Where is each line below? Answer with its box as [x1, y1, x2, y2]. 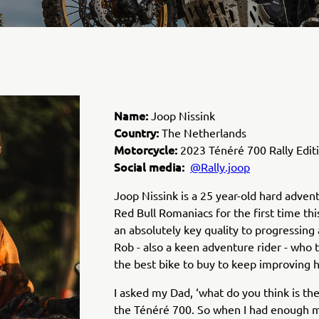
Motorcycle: [114, 142, 177, 157]
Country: [114, 125, 162, 140]
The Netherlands [162, 125, 246, 140]
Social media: [114, 159, 187, 174]
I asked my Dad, [114, 285, 193, 299]
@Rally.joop [190, 159, 250, 174]
